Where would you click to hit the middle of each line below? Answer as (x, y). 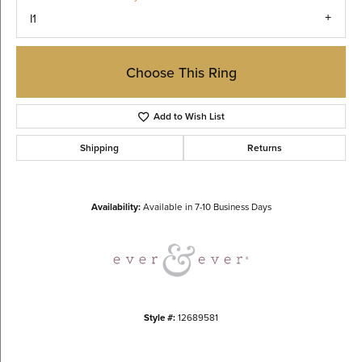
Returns (264, 148)
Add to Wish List (189, 116)
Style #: (160, 318)
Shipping (100, 148)
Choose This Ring (181, 72)
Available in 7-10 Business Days (207, 207)
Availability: (116, 207)
